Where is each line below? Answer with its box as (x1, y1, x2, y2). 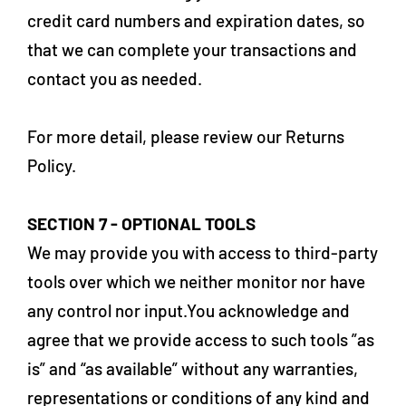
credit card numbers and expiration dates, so (27, 10, 365, 31)
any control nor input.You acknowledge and (27, 300, 350, 321)
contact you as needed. (27, 68, 202, 89)
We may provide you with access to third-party (27, 242, 378, 263)
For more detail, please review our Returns (27, 126, 344, 147)
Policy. (27, 155, 76, 176)
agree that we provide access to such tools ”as (27, 329, 374, 350)
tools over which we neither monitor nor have (27, 271, 365, 292)
